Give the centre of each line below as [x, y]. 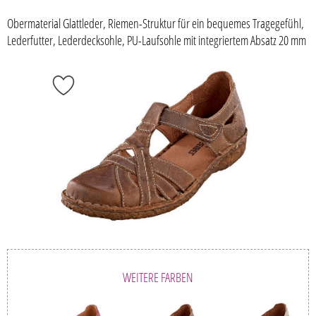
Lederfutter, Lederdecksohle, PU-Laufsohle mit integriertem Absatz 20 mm [157, 41]
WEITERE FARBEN [158, 278]
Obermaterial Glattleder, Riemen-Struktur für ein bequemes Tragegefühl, [156, 24]
